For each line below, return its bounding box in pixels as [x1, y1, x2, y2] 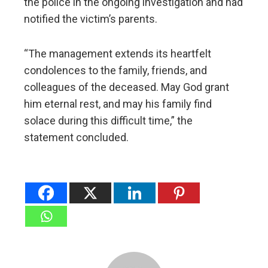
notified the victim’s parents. [24, 12, 157, 25]
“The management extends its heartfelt [24, 47, 211, 60]
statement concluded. [24, 130, 129, 144]
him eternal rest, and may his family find [24, 97, 212, 110]
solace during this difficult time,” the [24, 114, 193, 127]
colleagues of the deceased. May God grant [24, 80, 229, 93]
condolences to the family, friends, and [24, 63, 207, 77]
